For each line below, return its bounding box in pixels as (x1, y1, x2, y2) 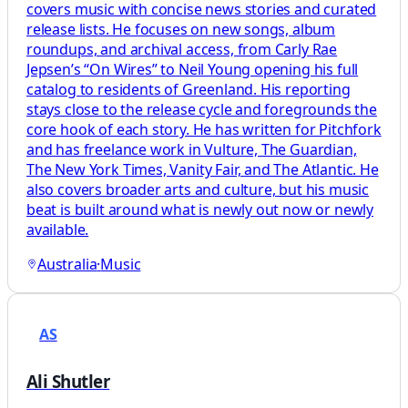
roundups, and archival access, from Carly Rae (26, 38, 338, 59)
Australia (37, 253, 97, 274)
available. (26, 219, 89, 240)
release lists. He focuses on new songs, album (26, 18, 336, 39)
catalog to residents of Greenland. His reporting (26, 78, 351, 99)
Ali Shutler (26, 370, 110, 393)
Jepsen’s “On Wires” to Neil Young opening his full (26, 58, 359, 79)
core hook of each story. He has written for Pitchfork (26, 118, 382, 139)
